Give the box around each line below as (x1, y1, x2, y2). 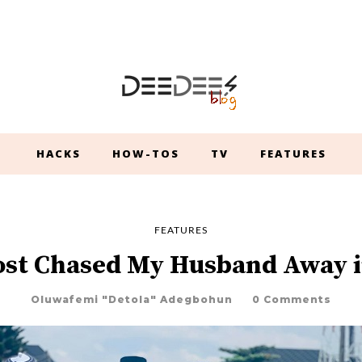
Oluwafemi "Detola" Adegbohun (31, 293, 233, 305)
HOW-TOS (112, 146, 179, 161)
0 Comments (252, 293, 331, 305)
